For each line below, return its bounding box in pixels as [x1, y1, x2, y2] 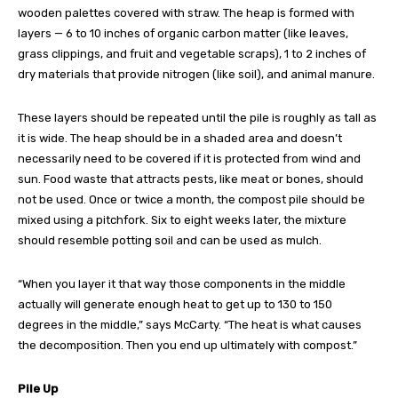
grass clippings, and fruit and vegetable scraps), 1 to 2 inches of [18, 46, 366, 60]
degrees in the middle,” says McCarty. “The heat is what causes [18, 317, 362, 331]
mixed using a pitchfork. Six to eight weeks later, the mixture [18, 212, 346, 227]
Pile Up [18, 381, 58, 395]
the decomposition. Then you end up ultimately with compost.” [18, 338, 357, 352]
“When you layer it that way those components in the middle [18, 276, 346, 291]
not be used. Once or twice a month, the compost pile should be [18, 192, 365, 206]
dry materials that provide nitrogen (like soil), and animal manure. [18, 67, 375, 81]
